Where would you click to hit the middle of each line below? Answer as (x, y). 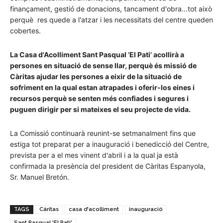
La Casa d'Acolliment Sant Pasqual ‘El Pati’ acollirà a (97, 54)
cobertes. (25, 30)
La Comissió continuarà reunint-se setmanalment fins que (103, 133)
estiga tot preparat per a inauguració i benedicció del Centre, (110, 144)
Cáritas (49, 209)
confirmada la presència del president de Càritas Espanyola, (108, 166)
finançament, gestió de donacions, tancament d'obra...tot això (111, 8)
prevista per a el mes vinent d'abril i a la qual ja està (94, 155)
